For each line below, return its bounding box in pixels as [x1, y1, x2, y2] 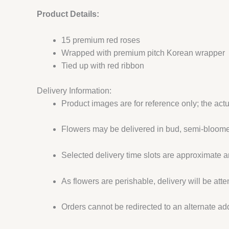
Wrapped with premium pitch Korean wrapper [61, 48, 225, 57]
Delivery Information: [37, 86, 111, 95]
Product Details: [37, 10, 99, 19]
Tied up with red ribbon [61, 61, 144, 70]
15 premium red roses [61, 35, 140, 44]
